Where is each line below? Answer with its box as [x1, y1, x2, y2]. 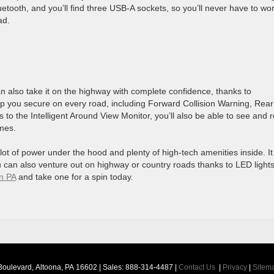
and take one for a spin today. [16, 172, 133, 182]
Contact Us [179, 263, 215, 272]
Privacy [223, 263, 247, 272]
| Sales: [97, 263, 125, 272]
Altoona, [34, 263, 63, 272]
